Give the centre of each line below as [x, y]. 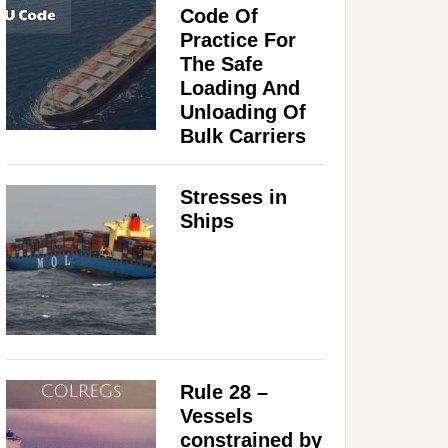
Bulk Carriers [243, 135]
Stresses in [233, 196]
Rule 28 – [224, 391]
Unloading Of [243, 111]
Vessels [216, 415]
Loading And [240, 87]
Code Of [219, 15]
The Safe [221, 63]
